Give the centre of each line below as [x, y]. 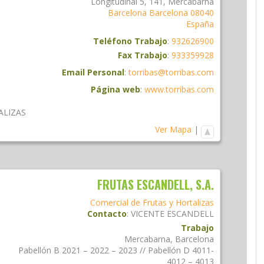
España [200, 24]
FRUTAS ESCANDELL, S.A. [156, 185]
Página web [115, 89]
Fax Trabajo [143, 55]
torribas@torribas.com [171, 72]
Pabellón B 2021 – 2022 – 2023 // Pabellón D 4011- [116, 250]
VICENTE [148, 214]
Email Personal [93, 72]
